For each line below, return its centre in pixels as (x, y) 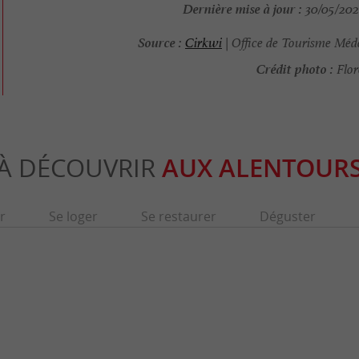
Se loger (73, 217)
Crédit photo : (294, 68)
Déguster (287, 217)
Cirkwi (203, 43)
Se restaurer (178, 217)
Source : (159, 41)
